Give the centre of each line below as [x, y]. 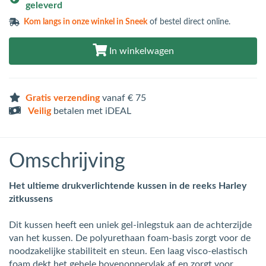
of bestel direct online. [189, 22]
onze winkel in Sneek [110, 22]
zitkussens [31, 199]
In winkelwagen [140, 51]
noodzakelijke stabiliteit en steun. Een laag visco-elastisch [128, 251]
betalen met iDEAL [91, 111]
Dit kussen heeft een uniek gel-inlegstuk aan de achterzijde [130, 225]
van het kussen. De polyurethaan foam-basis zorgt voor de [130, 238]
